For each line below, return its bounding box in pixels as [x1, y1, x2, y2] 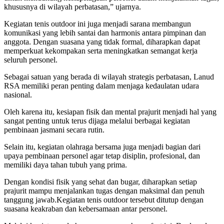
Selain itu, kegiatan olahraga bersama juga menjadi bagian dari [4, 142, 200, 151]
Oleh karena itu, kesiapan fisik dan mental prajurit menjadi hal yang [4, 107, 216, 116]
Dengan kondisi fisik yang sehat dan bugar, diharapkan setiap [4, 177, 197, 186]
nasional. [4, 90, 32, 99]
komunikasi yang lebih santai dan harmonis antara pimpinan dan [4, 28, 206, 37]
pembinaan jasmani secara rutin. [4, 125, 104, 134]
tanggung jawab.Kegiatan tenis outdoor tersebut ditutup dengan [4, 195, 203, 204]
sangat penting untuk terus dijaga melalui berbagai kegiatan [4, 116, 190, 125]
